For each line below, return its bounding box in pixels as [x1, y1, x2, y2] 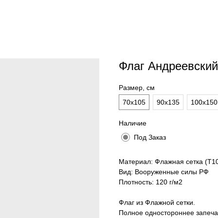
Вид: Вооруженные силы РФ [119, 168, 209, 176]
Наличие [119, 119, 146, 127]
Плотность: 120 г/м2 [119, 178, 182, 186]
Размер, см [119, 84, 155, 91]
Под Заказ [134, 133, 166, 141]
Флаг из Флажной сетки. [119, 199, 195, 206]
